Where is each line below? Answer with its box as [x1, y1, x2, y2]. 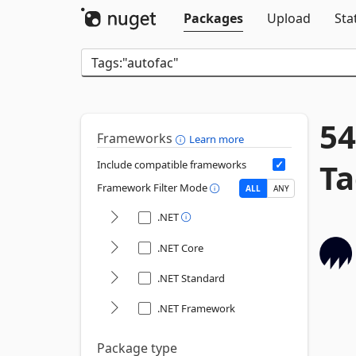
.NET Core [157, 241, 203, 255]
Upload [267, 10, 311, 27]
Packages [184, 10, 243, 27]
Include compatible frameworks [97, 157, 246, 172]
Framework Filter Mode [97, 180, 210, 195]
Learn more [189, 132, 244, 146]
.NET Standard [157, 271, 225, 285]
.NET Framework [157, 301, 235, 315]
